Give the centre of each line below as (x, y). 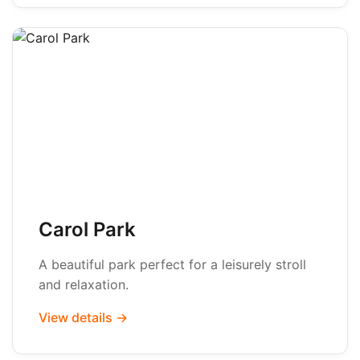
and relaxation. (84, 284)
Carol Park (87, 229)
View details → (83, 317)
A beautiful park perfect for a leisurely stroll (172, 264)
